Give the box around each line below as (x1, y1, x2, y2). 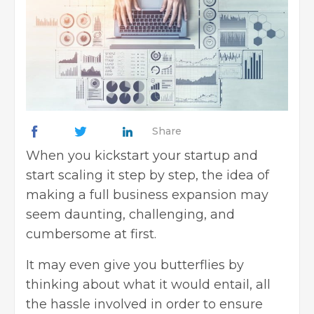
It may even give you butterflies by (26, 257, 244, 273)
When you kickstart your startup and (26, 147, 258, 163)
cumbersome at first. (26, 226, 156, 242)
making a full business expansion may (26, 186, 268, 203)
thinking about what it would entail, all (26, 276, 271, 292)
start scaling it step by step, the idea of (26, 167, 269, 183)
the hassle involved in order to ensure (26, 296, 263, 312)
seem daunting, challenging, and (26, 206, 235, 222)
